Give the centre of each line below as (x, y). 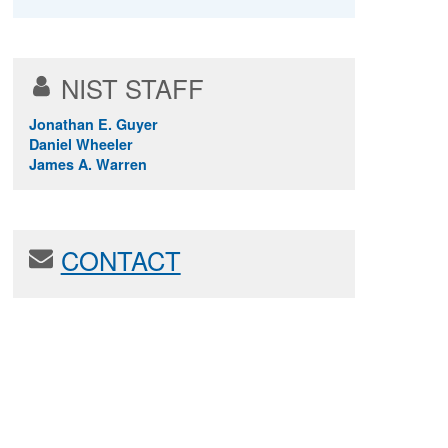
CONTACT (120, 259)
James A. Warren (87, 163)
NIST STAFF (132, 87)
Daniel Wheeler (80, 143)
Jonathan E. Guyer (93, 123)
